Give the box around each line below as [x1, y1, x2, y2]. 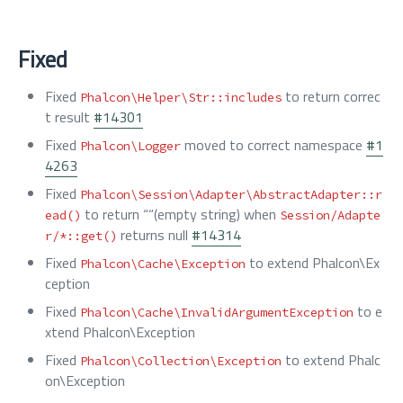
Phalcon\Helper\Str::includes [80, 89, 282, 105]
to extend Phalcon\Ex [246, 252, 380, 273]
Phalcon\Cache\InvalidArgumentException [80, 304, 354, 320]
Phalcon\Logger [80, 138, 181, 154]
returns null [117, 224, 192, 246]
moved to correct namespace [181, 134, 366, 156]
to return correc [282, 85, 381, 107]
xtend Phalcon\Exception [45, 321, 195, 343]
